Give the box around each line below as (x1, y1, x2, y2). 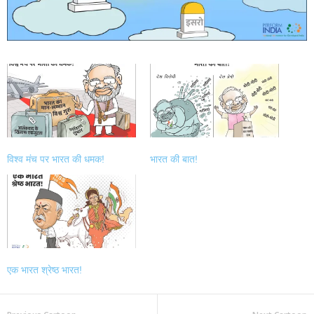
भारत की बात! (150, 153, 198, 165)
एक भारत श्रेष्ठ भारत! (7, 264, 82, 275)
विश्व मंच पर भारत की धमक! (7, 153, 104, 165)
